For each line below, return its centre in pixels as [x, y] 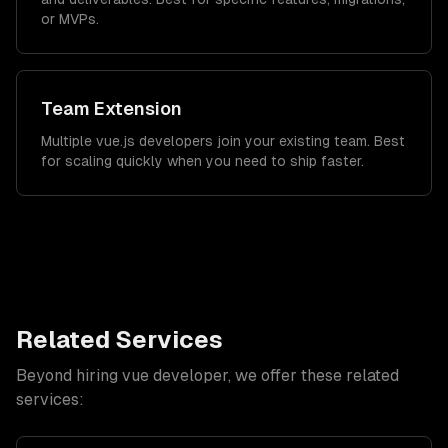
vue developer [175, 375]
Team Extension [111, 108]
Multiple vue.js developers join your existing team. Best [223, 141]
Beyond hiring [69, 375]
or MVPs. [70, 19]
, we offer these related [313, 375]
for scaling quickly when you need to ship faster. [202, 161]
